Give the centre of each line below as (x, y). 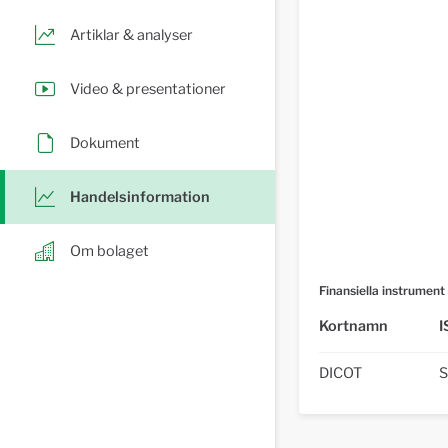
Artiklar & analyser (131, 34)
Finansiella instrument (382, 290)
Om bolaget (109, 250)
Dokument (105, 142)
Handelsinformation (140, 196)
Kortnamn (353, 326)
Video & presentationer (148, 88)
